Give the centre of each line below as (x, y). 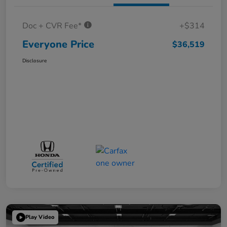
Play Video (40, 217)
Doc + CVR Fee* (53, 26)
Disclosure (34, 61)
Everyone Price (58, 45)
